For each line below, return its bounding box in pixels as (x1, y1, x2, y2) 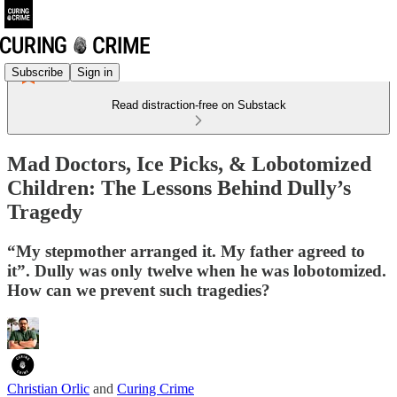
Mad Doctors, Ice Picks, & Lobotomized (7, 152, 371, 175)
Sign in (77, 65, 113, 79)
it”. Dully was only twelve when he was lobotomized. (7, 261, 386, 280)
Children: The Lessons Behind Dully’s (7, 175, 351, 199)
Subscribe (12, 65, 63, 79)
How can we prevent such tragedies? (7, 280, 270, 300)
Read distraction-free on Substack (111, 98, 286, 112)
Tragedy (7, 199, 82, 223)
